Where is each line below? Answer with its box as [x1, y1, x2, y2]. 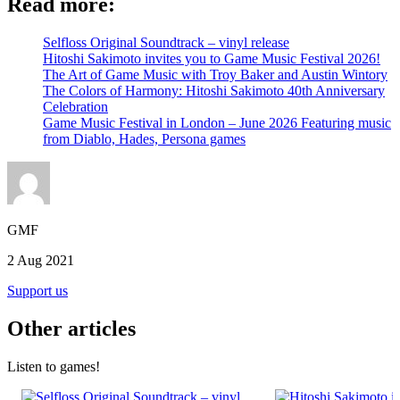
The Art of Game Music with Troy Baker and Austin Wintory [43, 67, 387, 83]
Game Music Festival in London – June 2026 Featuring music [43, 115, 391, 131]
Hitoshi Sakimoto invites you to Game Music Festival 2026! [43, 51, 380, 67]
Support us [7, 283, 68, 299]
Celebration [43, 99, 108, 115]
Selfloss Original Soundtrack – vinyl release [43, 35, 289, 51]
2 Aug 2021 [7, 253, 74, 269]
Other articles [7, 317, 136, 341]
